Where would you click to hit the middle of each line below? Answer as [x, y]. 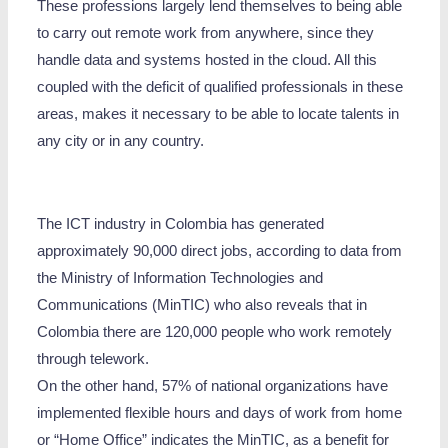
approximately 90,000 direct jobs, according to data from [220, 251]
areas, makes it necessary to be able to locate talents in [218, 114]
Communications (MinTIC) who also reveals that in [202, 305]
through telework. [93, 359]
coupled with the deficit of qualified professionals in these [220, 87]
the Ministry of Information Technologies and [180, 278]
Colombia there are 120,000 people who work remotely [215, 332]
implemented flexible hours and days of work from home [220, 413]
